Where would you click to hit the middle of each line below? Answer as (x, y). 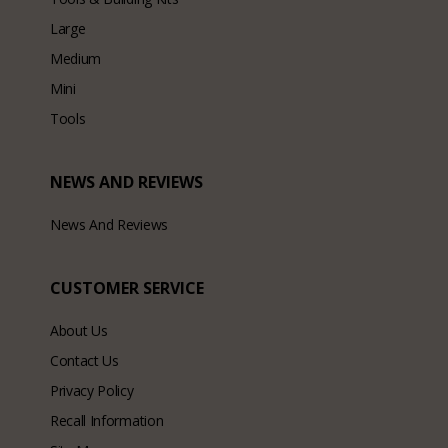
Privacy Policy (92, 391)
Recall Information (107, 421)
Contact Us (84, 361)
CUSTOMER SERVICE (127, 288)
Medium (76, 59)
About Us (79, 331)
